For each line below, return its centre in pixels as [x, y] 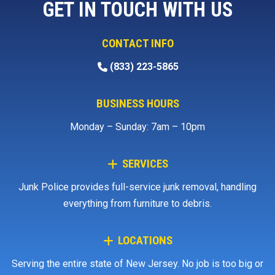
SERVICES [145, 164]
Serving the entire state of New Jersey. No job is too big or [138, 264]
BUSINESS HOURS [137, 104]
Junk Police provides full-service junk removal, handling [138, 187]
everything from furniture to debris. [138, 204]
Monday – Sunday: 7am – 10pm [138, 127]
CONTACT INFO [137, 44]
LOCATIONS [145, 241]
